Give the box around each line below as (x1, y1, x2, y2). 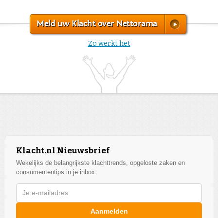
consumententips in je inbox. (16, 168, 97, 176)
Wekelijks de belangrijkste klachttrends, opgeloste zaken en (16, 159, 185, 167)
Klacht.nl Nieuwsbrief (16, 145, 109, 156)
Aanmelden (90, 207, 128, 216)
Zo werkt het (88, 39, 130, 48)
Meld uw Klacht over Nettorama (36, 18, 157, 29)
